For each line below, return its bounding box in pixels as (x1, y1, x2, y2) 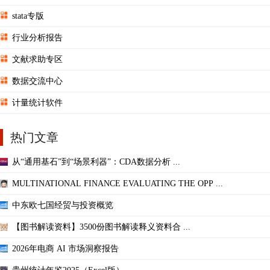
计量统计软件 (12, 98, 63, 107)
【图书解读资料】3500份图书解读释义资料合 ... (12, 222, 190, 231)
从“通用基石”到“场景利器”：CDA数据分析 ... (12, 157, 180, 166)
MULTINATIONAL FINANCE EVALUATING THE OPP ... (12, 178, 223, 188)
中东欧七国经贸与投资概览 (12, 200, 113, 210)
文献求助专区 (12, 54, 63, 64)
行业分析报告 (12, 33, 63, 42)
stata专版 (12, 11, 44, 20)
